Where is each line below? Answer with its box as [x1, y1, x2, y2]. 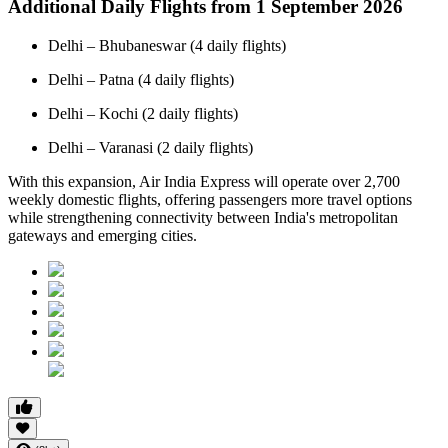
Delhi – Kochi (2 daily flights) [48, 104, 238, 122]
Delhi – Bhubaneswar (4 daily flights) [48, 36, 286, 54]
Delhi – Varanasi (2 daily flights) [48, 138, 253, 156]
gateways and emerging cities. [8, 226, 197, 244]
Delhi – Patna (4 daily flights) [48, 70, 234, 88]
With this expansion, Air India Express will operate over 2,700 [8, 172, 400, 190]
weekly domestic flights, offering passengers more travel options [8, 190, 412, 208]
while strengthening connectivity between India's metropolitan [8, 208, 398, 226]
